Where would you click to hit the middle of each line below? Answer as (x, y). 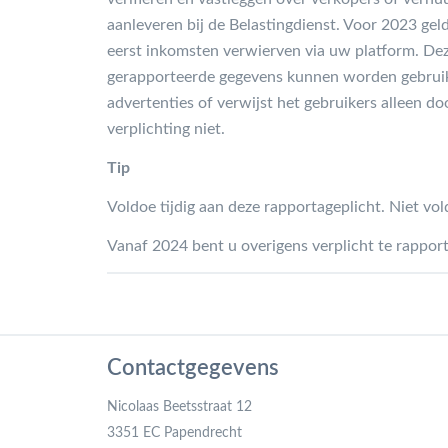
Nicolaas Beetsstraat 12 (179, 406)
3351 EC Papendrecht (174, 432)
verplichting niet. (166, 128)
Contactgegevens (193, 367)
